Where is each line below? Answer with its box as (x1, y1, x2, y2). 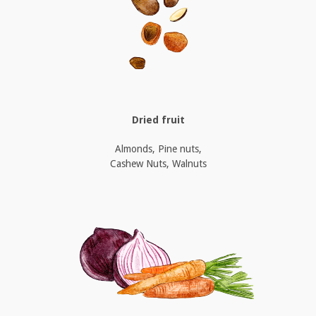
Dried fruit (131, 114, 185, 126)
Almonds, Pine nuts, (114, 143, 202, 154)
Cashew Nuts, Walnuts (109, 158, 207, 169)
